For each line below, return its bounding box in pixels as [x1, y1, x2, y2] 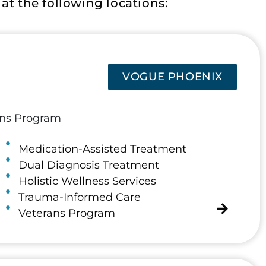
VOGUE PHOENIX [122, 70, 223, 84]
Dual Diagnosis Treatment [18, 159, 160, 172]
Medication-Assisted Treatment [18, 142, 187, 156]
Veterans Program [18, 207, 116, 220]
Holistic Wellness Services [18, 175, 157, 188]
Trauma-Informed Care [18, 191, 141, 204]
